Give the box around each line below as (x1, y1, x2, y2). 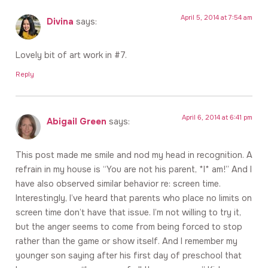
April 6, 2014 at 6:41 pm (182, 112, 252, 121)
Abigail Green (47, 115, 106, 127)
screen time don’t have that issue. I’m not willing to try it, (16, 206, 241, 218)
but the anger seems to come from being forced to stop (16, 221, 242, 232)
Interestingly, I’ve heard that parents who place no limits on (16, 192, 252, 203)
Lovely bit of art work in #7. (16, 50, 127, 61)
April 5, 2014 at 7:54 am (181, 13, 252, 22)
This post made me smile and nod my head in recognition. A (16, 149, 252, 160)
